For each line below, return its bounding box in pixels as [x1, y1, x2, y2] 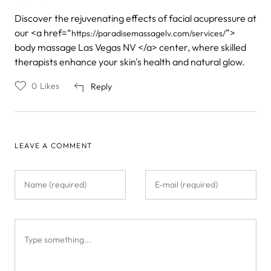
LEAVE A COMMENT [15, 141, 93, 151]
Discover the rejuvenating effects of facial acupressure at [15, 12, 256, 25]
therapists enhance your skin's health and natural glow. [15, 56, 245, 68]
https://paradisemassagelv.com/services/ [71, 28, 226, 39]
